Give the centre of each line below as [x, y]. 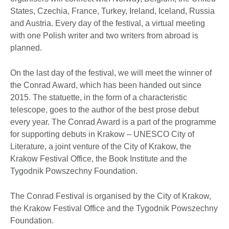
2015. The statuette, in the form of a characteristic [99, 97]
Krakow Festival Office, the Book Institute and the [99, 158]
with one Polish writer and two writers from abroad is [104, 35]
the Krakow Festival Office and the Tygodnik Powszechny [114, 208]
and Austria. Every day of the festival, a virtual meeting [108, 23]
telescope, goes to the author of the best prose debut [105, 109]
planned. [26, 48]
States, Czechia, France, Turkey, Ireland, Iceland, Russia [112, 11]
